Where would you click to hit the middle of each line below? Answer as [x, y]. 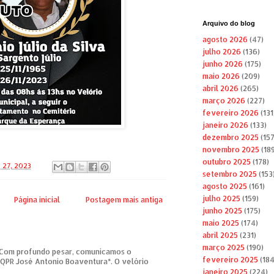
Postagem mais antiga [124, 199]
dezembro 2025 [230, 138]
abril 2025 [220, 235]
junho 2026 [222, 64]
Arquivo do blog [228, 24]
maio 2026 [221, 76]
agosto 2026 [225, 40]
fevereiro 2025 [230, 260]
